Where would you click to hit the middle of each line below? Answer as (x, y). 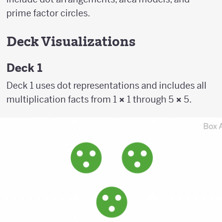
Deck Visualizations (71, 41)
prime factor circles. (48, 13)
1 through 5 (150, 99)
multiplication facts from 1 (63, 99)
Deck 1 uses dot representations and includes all (107, 85)
